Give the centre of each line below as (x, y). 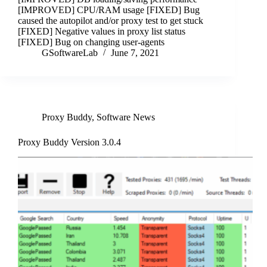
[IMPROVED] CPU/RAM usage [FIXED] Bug (109, 10)
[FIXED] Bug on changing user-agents (91, 42)
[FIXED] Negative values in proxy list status (102, 32)
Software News (126, 117)
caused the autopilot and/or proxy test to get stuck (111, 21)
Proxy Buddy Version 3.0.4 (69, 142)
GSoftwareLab (70, 53)
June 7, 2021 (135, 53)
